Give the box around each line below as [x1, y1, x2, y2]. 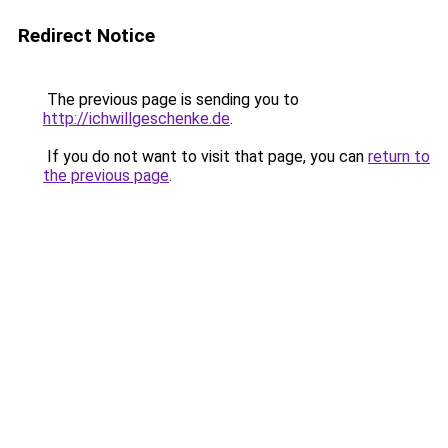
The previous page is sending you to [43, 90, 299, 109]
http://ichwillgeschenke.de [43, 109, 230, 128]
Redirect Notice [18, 24, 155, 47]
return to [368, 147, 430, 166]
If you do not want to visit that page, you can [43, 147, 368, 166]
